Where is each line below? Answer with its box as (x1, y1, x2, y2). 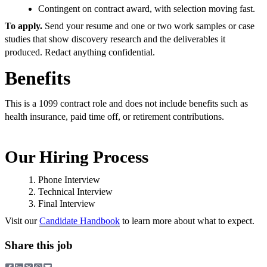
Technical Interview (38, 186, 113, 197)
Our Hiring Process (5, 147, 148, 167)
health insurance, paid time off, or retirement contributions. (5, 111, 224, 122)
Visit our (5, 215, 39, 226)
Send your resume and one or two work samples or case (42, 21, 254, 32)
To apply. (5, 21, 42, 32)
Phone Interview (38, 174, 100, 185)
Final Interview (38, 198, 95, 209)
